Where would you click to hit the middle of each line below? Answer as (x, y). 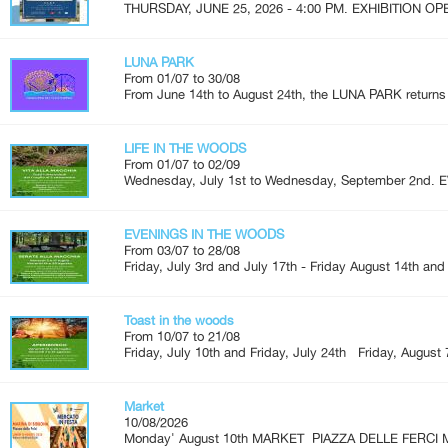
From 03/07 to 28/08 (182, 250)
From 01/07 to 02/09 (182, 164)
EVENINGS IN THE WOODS (204, 234)
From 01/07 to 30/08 (182, 78)
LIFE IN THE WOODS (185, 148)
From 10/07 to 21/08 (182, 336)
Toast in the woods (179, 320)
